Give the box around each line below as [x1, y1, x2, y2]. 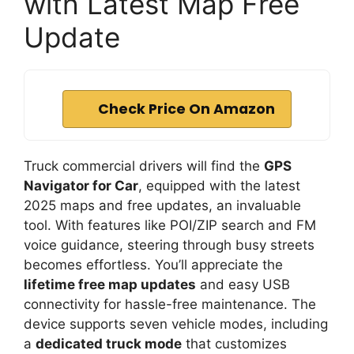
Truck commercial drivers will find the [24, 158, 264, 175]
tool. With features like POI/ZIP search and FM [24, 217, 316, 234]
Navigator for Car [24, 178, 138, 194]
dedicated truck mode [36, 336, 182, 352]
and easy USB [196, 277, 290, 293]
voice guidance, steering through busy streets [24, 237, 314, 254]
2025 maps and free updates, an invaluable [24, 198, 301, 214]
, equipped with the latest [138, 178, 300, 194]
